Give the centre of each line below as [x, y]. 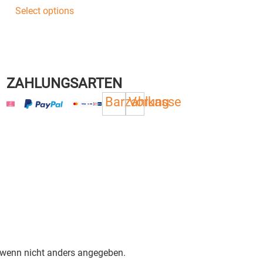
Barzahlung [137, 102]
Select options [45, 11]
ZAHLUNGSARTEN [65, 84]
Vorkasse [155, 102]
